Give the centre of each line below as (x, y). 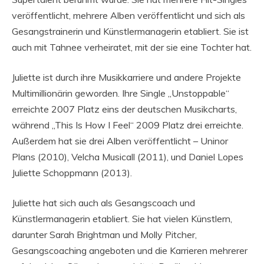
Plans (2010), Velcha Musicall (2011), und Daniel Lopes (128, 157)
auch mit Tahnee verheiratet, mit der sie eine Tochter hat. (132, 47)
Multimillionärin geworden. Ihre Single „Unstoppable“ (121, 93)
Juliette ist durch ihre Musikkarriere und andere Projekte (126, 77)
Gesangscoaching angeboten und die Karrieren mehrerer (130, 251)
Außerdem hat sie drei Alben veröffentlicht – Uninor (120, 141)
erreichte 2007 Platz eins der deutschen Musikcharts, (124, 109)
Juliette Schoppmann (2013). (72, 173)
